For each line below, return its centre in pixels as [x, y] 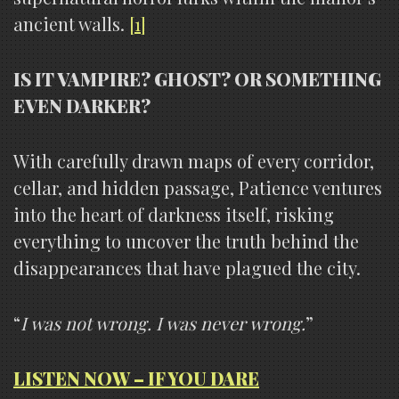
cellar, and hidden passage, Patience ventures [198, 187]
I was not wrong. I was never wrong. [163, 322]
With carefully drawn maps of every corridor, [194, 160]
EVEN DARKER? [82, 105]
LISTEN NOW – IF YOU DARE [136, 378]
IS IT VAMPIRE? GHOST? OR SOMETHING [197, 78]
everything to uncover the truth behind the [186, 240]
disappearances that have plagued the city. [187, 267]
